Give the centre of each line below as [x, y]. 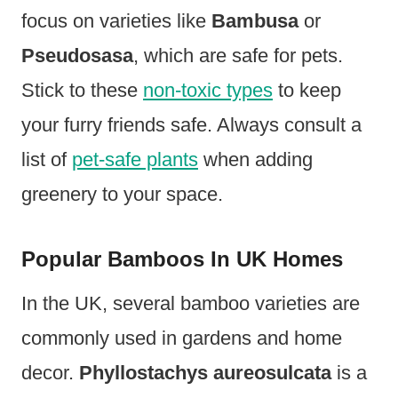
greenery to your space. [122, 195]
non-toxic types [208, 91]
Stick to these [82, 91]
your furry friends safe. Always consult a [191, 125]
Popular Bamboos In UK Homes [182, 259]
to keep [307, 91]
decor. [50, 373]
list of [47, 160]
